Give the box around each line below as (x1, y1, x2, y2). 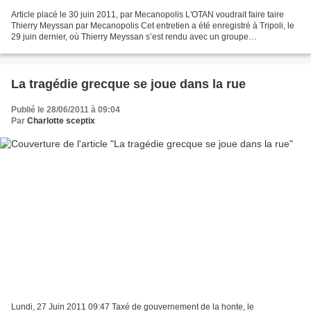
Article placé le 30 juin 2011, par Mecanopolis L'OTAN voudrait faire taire (11, 10, 284, 20)
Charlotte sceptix (27, 116, 95, 126)
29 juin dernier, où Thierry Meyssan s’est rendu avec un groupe (11, 32, 249, 42)
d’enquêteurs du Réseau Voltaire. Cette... (11, 43, 166, 53)
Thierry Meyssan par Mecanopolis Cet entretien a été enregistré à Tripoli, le (11, 21, 294, 31)
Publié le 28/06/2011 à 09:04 (11, 105, 120, 115)
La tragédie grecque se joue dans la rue (11, 77, 246, 92)
